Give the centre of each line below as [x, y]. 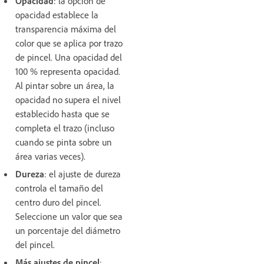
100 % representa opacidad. [68, 71]
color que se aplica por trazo [69, 43]
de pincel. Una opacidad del [69, 57]
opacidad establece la [57, 14]
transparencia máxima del [66, 29]
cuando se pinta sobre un [64, 142]
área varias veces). [50, 156]
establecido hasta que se [62, 113]
